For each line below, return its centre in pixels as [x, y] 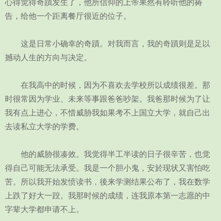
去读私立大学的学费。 [44, 127]
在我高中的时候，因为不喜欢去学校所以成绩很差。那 [108, 85]
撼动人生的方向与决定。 [48, 57]
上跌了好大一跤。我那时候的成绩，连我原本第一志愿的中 [108, 196]
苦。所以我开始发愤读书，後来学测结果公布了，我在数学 [108, 182]
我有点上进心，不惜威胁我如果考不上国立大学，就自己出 [108, 113]
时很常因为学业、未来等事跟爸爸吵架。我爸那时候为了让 [108, 99]
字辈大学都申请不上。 [44, 209]
